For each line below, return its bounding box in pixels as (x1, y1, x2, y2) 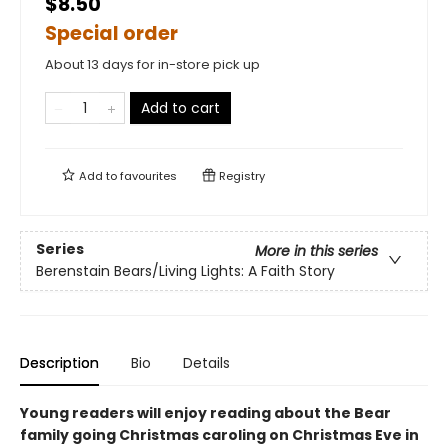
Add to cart (141, 98, 220, 118)
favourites (120, 168, 177, 184)
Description (20, 353, 99, 373)
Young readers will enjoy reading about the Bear (20, 403, 391, 423)
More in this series (255, 241, 378, 262)
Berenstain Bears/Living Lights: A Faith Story (36, 261, 335, 282)
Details (183, 353, 230, 373)
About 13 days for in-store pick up (45, 55, 260, 74)
